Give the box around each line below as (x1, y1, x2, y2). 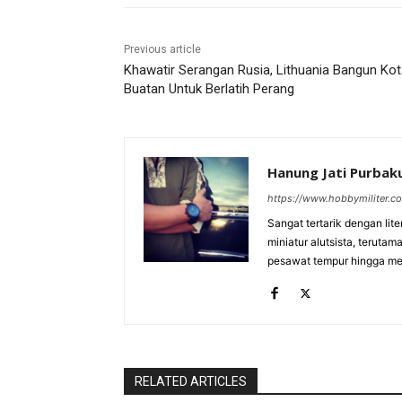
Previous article (124, 43, 201, 57)
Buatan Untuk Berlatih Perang (124, 81, 294, 98)
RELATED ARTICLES (135, 374, 247, 389)
